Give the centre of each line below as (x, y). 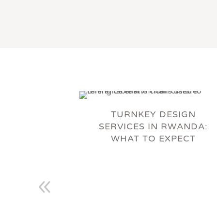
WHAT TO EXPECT (154, 139)
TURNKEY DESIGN (154, 115)
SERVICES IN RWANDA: (154, 127)
